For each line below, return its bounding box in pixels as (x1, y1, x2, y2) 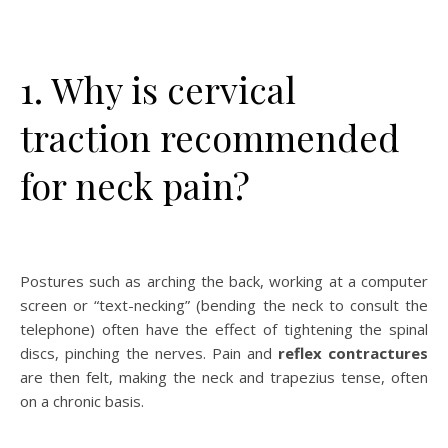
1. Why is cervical (20, 64, 296, 113)
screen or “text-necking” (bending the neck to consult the (20, 294, 428, 315)
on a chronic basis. (20, 390, 144, 411)
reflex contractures (278, 342, 428, 363)
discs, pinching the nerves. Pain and (20, 342, 278, 363)
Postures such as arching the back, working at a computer (20, 270, 428, 291)
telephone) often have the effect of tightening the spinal (20, 318, 428, 339)
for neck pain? (20, 160, 250, 209)
